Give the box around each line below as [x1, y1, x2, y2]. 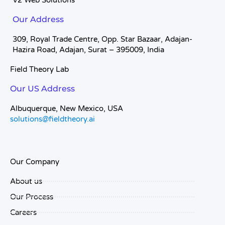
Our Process [10, 192, 53, 201]
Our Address [13, 15, 64, 25]
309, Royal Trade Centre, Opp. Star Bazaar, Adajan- [13, 35, 192, 44]
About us [10, 176, 42, 186]
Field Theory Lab [10, 65, 69, 74]
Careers [10, 207, 37, 217]
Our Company [10, 157, 59, 166]
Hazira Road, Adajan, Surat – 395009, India [13, 45, 164, 55]
